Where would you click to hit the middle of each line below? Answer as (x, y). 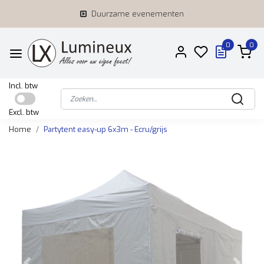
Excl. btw (24, 112)
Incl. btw (23, 86)
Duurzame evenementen (138, 14)
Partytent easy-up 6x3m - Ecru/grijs (105, 129)
